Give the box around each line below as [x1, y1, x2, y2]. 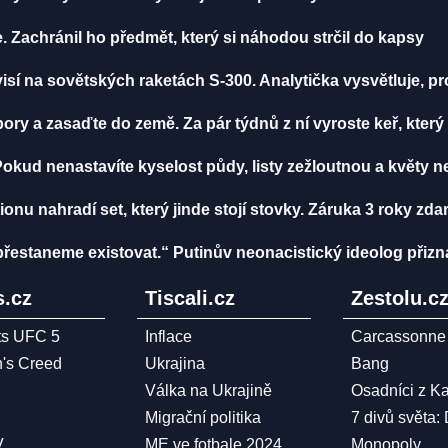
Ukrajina [144, 355, 205, 372]
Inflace [144, 328, 192, 345]
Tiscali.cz [144, 287, 235, 309]
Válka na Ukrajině [144, 382, 272, 399]
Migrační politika [144, 409, 261, 426]
